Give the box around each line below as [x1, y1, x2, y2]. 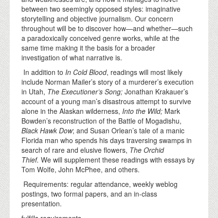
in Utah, [21, 86, 47, 96]
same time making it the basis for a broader [21, 42, 155, 53]
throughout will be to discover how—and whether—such [21, 23, 193, 33]
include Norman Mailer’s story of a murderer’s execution [21, 76, 194, 87]
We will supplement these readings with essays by [41, 154, 195, 164]
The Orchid [129, 145, 164, 155]
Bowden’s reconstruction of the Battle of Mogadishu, [21, 115, 182, 126]
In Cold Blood [65, 67, 107, 77]
